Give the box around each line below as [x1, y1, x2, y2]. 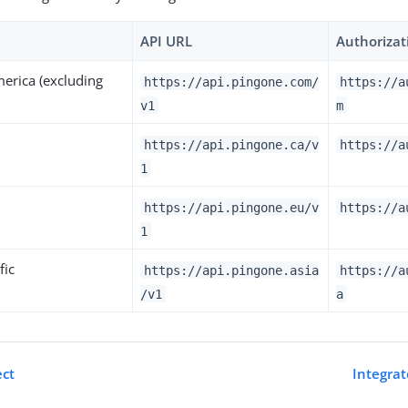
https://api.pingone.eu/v [144, 199, 319, 215]
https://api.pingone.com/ [144, 74, 319, 89]
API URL [140, 32, 193, 51]
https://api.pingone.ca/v [144, 137, 319, 152]
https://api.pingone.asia [144, 262, 319, 278]
